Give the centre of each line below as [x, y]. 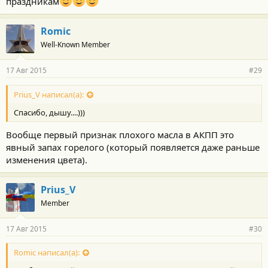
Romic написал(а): [47, 252]
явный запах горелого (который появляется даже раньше [133, 147]
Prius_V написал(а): [49, 94]
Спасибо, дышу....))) [49, 112]
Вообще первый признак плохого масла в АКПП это [120, 134]
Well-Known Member [75, 45]
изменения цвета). [47, 159]
